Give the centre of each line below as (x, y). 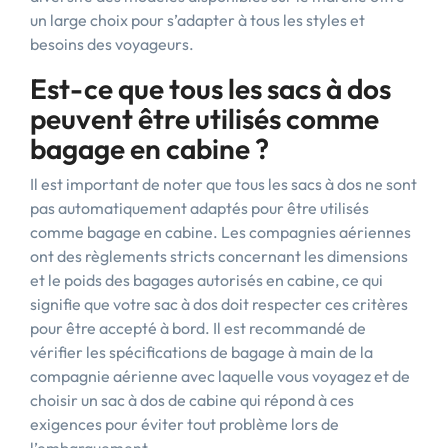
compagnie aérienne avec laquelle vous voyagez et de (220, 376)
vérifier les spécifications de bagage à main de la (201, 352)
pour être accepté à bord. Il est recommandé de (198, 328)
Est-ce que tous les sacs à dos (210, 88)
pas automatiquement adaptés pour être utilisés (199, 208)
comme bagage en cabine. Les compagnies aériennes (220, 232)
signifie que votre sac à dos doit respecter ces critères (219, 304)
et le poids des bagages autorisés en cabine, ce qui (206, 280)
